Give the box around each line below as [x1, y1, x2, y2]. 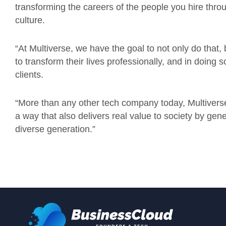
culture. [15, 15, 47, 25]
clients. [15, 70, 46, 80]
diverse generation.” [15, 124, 95, 134]
